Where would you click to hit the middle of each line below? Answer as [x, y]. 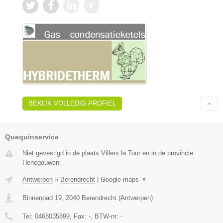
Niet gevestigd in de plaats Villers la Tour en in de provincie [108, 153]
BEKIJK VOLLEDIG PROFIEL [72, 104]
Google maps [121, 180]
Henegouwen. [42, 163]
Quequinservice [32, 137]
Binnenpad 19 [42, 198]
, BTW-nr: [106, 217]
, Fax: [79, 217]
